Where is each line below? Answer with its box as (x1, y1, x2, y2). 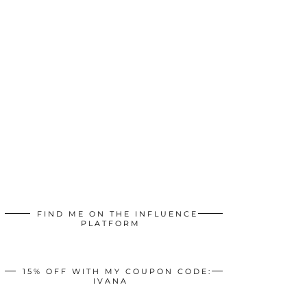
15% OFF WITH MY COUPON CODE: (23, 266, 212, 276)
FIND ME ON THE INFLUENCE (36, 208, 198, 219)
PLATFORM (80, 218, 140, 228)
